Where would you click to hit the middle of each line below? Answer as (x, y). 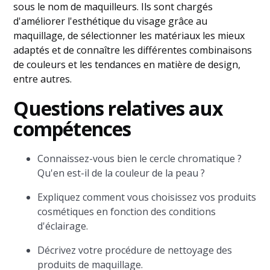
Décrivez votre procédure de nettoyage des (135, 250)
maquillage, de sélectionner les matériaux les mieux (129, 36)
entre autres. (43, 79)
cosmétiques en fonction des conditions (127, 212)
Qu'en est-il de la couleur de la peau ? (121, 173)
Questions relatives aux (118, 108)
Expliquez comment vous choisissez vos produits (147, 197)
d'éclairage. (63, 226)
